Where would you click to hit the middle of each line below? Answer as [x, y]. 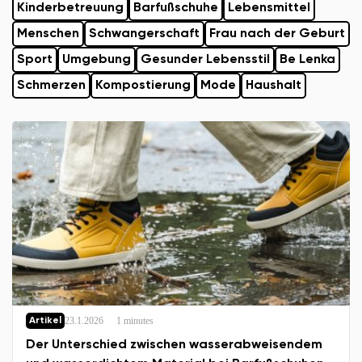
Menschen [48, 34]
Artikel [45, 321]
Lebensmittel [269, 8]
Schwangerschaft [144, 34]
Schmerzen [51, 86]
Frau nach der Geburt [277, 34]
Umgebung [97, 60]
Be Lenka [307, 60]
